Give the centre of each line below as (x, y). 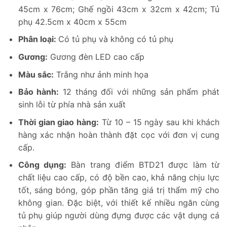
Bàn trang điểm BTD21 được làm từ (143, 165)
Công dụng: (42, 165)
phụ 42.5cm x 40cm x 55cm (72, 22)
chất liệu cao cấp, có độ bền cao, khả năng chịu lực (119, 178)
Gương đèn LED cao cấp (96, 56)
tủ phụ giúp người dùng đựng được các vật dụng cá (119, 216)
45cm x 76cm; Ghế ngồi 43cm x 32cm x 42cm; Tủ (119, 9)
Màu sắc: (36, 74)
